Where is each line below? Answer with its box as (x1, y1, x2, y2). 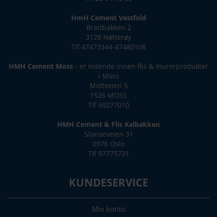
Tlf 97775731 (88, 148, 129, 158)
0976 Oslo (93, 139, 124, 148)
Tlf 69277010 (88, 100, 129, 109)
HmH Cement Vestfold (71, 13, 146, 22)
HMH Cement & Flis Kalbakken (57, 119, 160, 129)
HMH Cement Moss (9, 61, 73, 71)
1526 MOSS (90, 90, 127, 100)
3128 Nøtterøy (86, 32, 131, 42)
